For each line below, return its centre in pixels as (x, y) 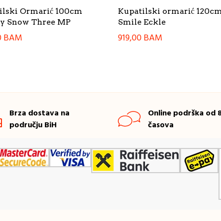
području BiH (33, 126)
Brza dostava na (39, 114)
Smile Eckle (142, 22)
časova (161, 126)
